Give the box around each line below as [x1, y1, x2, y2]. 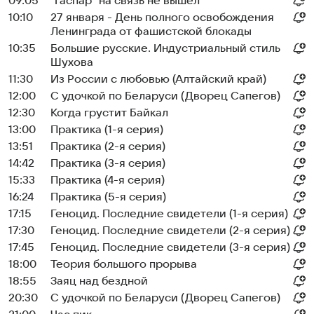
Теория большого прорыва [50, 258, 197, 271]
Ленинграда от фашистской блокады [50, 25, 252, 38]
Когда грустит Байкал [50, 107, 168, 119]
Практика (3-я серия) [50, 157, 165, 170]
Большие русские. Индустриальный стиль [50, 42, 280, 55]
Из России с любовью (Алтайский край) [50, 73, 266, 86]
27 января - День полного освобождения [50, 11, 274, 24]
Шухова [50, 56, 93, 69]
